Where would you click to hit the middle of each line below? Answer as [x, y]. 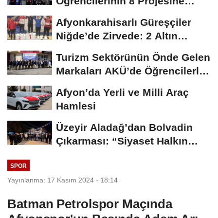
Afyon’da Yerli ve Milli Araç [122, 92]
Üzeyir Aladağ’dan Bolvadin [124, 127]
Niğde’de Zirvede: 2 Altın [117, 36]
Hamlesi [76, 106]
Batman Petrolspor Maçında [90, 204]
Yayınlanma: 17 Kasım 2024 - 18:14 [63, 180]
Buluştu [75, 85]
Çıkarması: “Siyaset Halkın [122, 141]
